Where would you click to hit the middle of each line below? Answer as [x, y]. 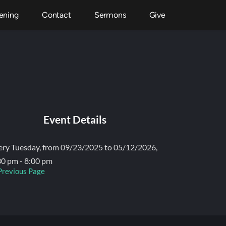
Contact [56, 15]
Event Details [75, 119]
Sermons [110, 15]
